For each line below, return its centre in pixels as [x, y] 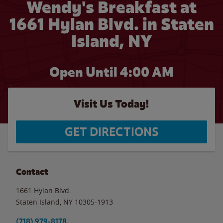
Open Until [85, 72]
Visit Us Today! [111, 104]
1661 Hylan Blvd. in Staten [111, 24]
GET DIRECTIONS [111, 132]
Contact [32, 172]
